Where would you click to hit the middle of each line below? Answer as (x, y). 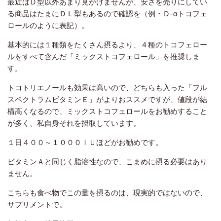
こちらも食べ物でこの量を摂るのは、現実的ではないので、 (107, 192)
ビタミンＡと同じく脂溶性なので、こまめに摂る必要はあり (107, 161)
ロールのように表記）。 (48, 25)
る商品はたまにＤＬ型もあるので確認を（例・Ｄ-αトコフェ (107, 13)
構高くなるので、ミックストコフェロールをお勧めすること (107, 111)
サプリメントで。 (37, 204)
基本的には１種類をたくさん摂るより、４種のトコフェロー (107, 44)
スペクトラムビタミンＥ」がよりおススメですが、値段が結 (107, 99)
